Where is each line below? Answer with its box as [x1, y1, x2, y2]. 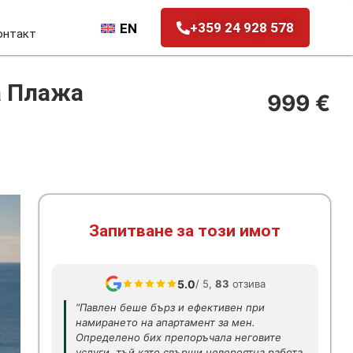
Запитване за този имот [89, 221, 281, 240]
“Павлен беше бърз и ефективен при [76, 301, 265, 314]
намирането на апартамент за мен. [76, 316, 255, 329]
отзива [229, 277, 266, 290]
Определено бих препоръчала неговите [76, 331, 281, 344]
